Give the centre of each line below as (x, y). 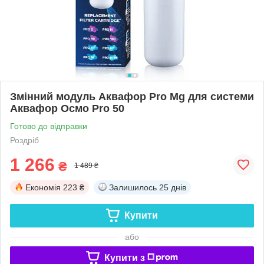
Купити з (124, 258)
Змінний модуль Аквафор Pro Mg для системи (132, 96)
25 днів (173, 187)
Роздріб (24, 140)
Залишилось (133, 187)
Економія (43, 187)
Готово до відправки (49, 126)
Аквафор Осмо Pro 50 (67, 108)
